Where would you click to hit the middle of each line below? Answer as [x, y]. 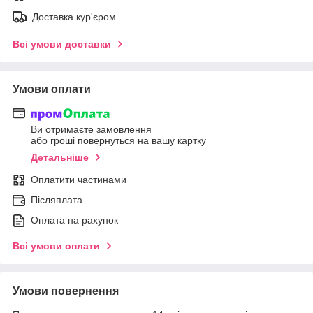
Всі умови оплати [56, 246]
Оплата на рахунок [74, 220]
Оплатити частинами [79, 180]
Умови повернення [66, 291]
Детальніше [60, 158]
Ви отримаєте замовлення [91, 130]
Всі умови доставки [62, 44]
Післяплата [57, 200]
